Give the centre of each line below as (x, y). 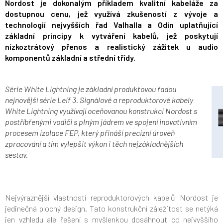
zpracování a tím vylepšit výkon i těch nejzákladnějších (94, 144)
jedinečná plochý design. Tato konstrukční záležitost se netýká (111, 209)
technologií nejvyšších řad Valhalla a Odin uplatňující (111, 25)
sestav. (16, 155)
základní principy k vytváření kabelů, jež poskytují (111, 36)
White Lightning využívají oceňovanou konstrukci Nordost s (101, 111)
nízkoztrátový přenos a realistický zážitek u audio (111, 47)
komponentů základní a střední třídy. (70, 58)
